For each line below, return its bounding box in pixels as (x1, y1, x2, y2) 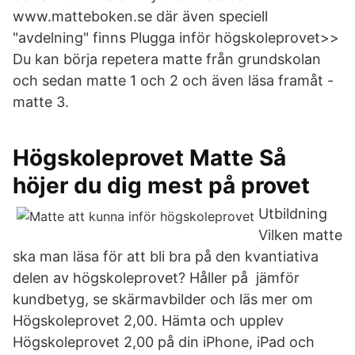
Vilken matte (258, 227, 342, 243)
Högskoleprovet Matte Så (13, 144, 286, 171)
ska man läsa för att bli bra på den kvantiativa (13, 248, 319, 265)
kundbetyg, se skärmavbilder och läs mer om (13, 291, 313, 307)
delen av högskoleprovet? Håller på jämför (13, 269, 300, 286)
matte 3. (13, 94, 69, 110)
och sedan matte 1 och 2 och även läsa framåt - (13, 72, 334, 89)
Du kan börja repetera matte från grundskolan (13, 51, 321, 67)
